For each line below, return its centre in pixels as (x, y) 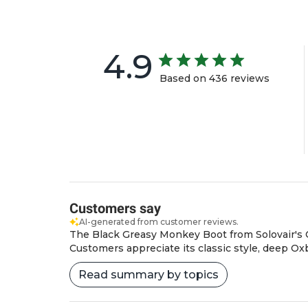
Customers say (115, 208)
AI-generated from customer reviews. (158, 221)
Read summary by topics (148, 274)
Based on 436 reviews (214, 78)
